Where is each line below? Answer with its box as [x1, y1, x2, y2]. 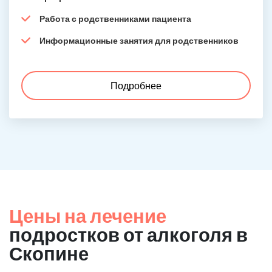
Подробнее [110, 80, 161, 91]
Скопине [9, 242, 89, 265]
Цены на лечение [9, 204, 166, 227]
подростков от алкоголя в [9, 223, 248, 246]
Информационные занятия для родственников [39, 35, 239, 46]
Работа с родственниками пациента [39, 13, 191, 24]
